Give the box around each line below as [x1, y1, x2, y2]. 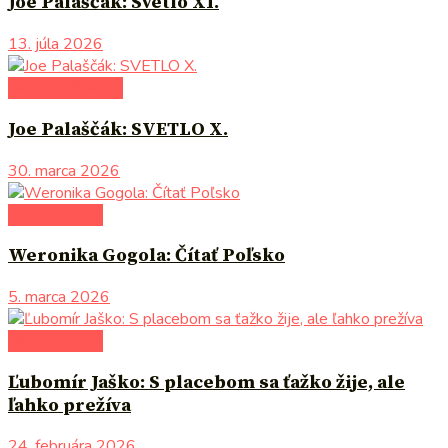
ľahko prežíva [8, 393, 131, 417]
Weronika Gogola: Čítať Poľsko [8, 244, 285, 268]
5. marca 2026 [8, 285, 110, 308]
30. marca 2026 [8, 159, 120, 182]
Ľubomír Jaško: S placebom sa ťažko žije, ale [8, 370, 405, 394]
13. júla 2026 [8, 33, 103, 56]
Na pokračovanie [8, 77, 123, 100]
